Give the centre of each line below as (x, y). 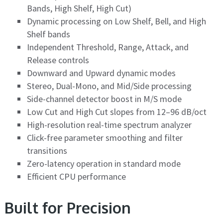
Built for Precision (67, 208)
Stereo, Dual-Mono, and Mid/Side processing (109, 86)
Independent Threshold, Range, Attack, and (108, 47)
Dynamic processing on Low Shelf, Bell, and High (116, 21)
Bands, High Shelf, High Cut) (79, 8)
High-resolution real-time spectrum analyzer (109, 125)
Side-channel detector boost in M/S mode (104, 99)
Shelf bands (48, 34)
